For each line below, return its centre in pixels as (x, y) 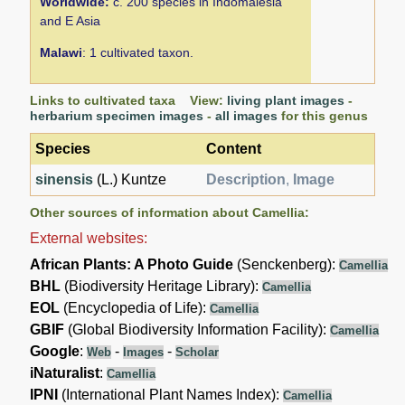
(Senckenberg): (287, 264)
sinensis (65, 179)
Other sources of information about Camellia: (170, 212)
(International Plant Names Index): (171, 394)
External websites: (89, 238)
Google (55, 351)
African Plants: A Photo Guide (132, 264)
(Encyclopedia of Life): (135, 307)
